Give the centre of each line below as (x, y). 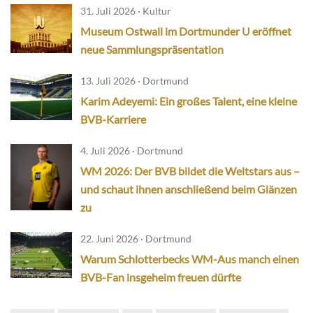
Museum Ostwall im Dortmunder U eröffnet (186, 31)
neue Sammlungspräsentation (152, 50)
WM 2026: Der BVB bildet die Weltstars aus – (190, 171)
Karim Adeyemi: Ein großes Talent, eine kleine (189, 101)
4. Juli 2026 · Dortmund (132, 151)
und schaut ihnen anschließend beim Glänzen (189, 189)
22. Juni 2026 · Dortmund (136, 239)
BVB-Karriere (113, 119)
